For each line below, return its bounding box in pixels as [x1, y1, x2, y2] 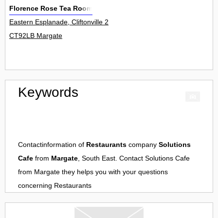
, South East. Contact [78, 154, 145, 163]
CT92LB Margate [9, 32, 62, 40]
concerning [18, 182, 54, 190]
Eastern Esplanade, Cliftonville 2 [9, 18, 109, 26]
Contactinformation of [18, 141, 86, 149]
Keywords [18, 85, 78, 100]
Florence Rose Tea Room [9, 4, 92, 13]
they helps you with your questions [60, 168, 168, 176]
